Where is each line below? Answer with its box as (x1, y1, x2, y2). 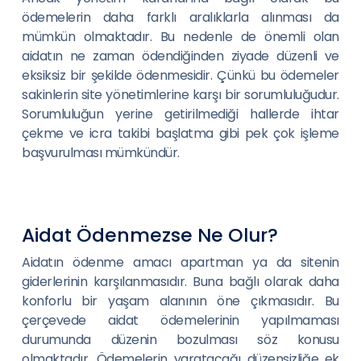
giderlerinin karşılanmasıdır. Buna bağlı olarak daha (22, 272, 339, 291)
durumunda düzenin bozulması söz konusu (22, 330, 339, 349)
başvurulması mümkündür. (22, 143, 180, 162)
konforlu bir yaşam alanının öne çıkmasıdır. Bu (22, 292, 339, 310)
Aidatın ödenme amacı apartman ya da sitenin (22, 253, 339, 272)
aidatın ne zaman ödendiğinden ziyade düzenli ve (22, 47, 339, 65)
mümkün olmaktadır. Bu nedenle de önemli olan (22, 27, 339, 46)
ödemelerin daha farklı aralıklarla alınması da (22, 8, 339, 27)
